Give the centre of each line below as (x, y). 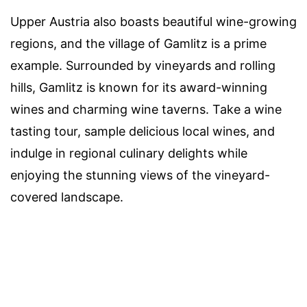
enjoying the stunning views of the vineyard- (140, 175)
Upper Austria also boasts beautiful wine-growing (153, 21)
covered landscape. (67, 197)
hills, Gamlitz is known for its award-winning (139, 87)
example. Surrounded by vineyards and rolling (143, 65)
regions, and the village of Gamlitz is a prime (138, 43)
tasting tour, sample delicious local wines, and (143, 131)
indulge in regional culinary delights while (129, 153)
